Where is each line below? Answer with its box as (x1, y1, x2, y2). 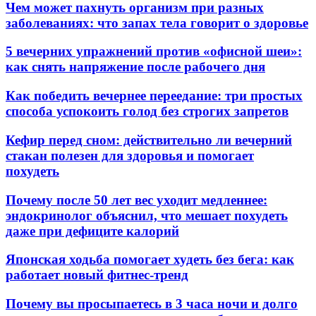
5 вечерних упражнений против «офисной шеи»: (6, 44, 302, 59)
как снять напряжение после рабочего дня (6, 59, 265, 75)
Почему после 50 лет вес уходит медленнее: (6, 192, 267, 207)
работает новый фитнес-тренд (6, 267, 188, 283)
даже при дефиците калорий (6, 223, 179, 238)
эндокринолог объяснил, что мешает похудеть (6, 207, 288, 223)
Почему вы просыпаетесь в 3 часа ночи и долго (6, 296, 298, 312)
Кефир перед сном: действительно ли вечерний (6, 132, 292, 147)
